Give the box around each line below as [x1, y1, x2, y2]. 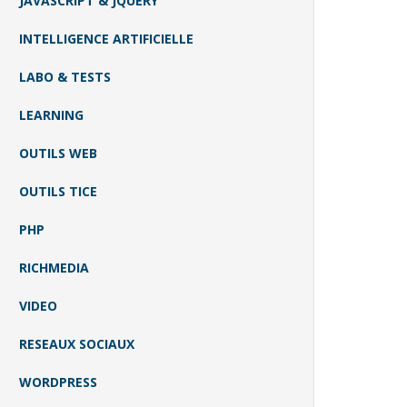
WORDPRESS [19, 373, 97, 392]
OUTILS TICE [19, 183, 97, 201]
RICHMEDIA [19, 259, 89, 277]
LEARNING [19, 106, 84, 124]
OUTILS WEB [19, 144, 97, 163]
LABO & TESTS [19, 68, 111, 86]
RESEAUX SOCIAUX [19, 335, 134, 353]
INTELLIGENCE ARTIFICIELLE [19, 30, 194, 48]
